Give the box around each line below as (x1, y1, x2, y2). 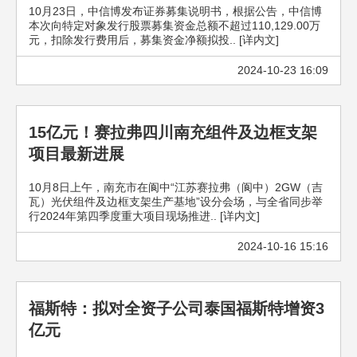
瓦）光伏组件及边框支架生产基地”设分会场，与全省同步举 (29, 195, 323, 208)
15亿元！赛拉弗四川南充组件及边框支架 (29, 124, 317, 141)
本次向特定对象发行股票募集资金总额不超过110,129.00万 (29, 19, 320, 32)
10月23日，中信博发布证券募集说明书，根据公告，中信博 (29, 5, 322, 18)
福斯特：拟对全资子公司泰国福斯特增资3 (29, 300, 324, 317)
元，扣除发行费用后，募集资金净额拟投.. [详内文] (29, 33, 279, 46)
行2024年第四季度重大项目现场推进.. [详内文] (29, 210, 260, 222)
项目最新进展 (29, 145, 124, 163)
